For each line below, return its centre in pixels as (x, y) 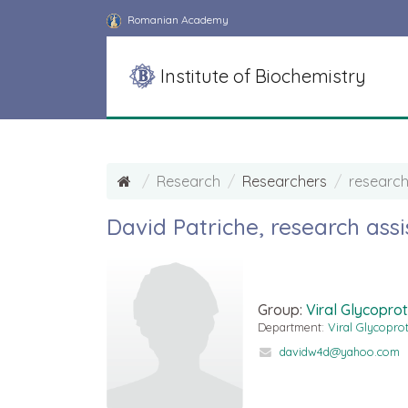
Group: (282, 310)
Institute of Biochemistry (263, 76)
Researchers (285, 181)
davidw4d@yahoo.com (340, 352)
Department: (293, 327)
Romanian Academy (177, 20)
